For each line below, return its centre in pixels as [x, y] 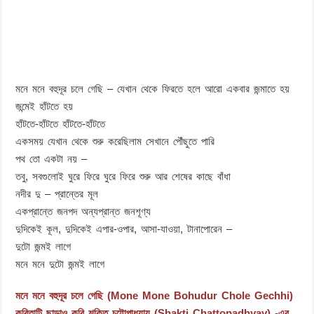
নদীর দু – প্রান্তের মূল [57, 194]
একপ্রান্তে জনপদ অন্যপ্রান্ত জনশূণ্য [83, 211]
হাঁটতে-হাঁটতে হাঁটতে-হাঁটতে [61, 124]
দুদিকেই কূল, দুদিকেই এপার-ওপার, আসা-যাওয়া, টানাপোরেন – [124, 229]
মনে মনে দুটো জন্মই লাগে [60, 264]
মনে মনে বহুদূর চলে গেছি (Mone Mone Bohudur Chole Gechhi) [155, 295]
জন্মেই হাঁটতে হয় [45, 106]
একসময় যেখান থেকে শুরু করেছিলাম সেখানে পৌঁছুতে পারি [115, 141]
